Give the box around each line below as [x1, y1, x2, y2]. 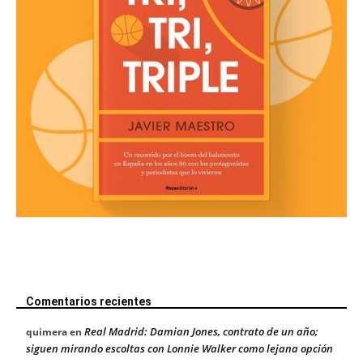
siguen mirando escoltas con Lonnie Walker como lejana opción [26, 340, 333, 356]
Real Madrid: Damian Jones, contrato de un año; [84, 323, 318, 339]
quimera [26, 324, 67, 339]
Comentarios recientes [26, 294, 152, 308]
